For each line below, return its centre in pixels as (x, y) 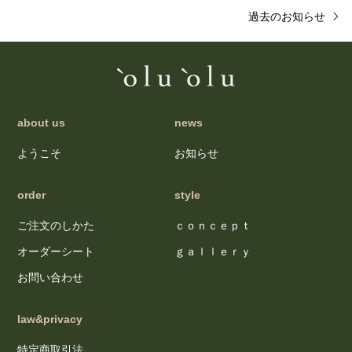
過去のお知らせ (286, 17)
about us (42, 123)
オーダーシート (56, 252)
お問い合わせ (51, 278)
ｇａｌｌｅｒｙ (213, 252)
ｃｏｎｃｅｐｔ (213, 226)
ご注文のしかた (56, 226)
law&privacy (50, 319)
